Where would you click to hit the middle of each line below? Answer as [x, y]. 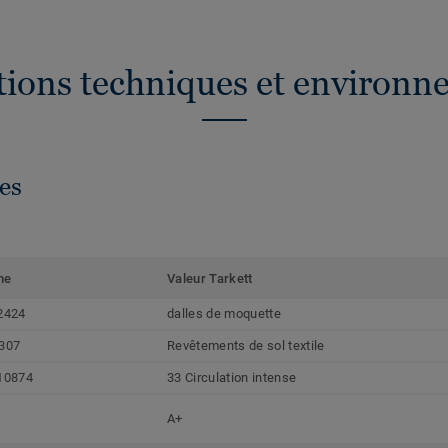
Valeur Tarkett [210, 279]
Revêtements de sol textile [246, 346]
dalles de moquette [224, 314]
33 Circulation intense [232, 378]
